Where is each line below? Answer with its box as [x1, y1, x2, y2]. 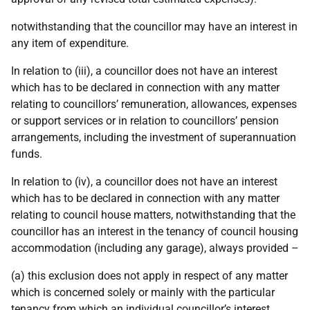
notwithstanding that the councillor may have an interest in [11, 20, 298, 33]
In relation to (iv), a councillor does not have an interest [11, 175, 277, 188]
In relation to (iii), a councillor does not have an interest [11, 64, 277, 77]
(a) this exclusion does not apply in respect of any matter [11, 269, 288, 282]
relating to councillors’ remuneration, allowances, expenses [11, 98, 297, 111]
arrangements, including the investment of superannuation [11, 131, 296, 144]
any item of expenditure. [11, 37, 129, 50]
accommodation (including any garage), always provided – [11, 241, 299, 255]
